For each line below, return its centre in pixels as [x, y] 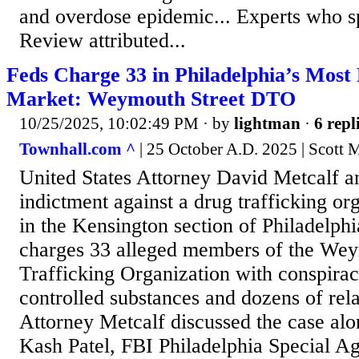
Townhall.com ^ [77, 149]
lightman [267, 124]
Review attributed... [103, 41]
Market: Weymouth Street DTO [151, 99]
